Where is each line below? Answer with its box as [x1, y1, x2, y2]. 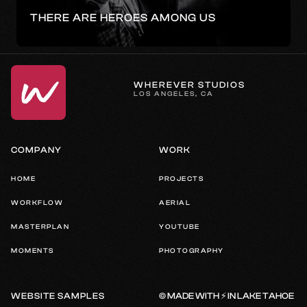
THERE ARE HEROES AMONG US [30, 11, 216, 24]
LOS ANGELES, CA [134, 90, 214, 99]
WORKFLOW [11, 198, 63, 207]
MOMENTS [11, 246, 54, 255]
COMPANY [11, 145, 62, 155]
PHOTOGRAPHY [159, 246, 224, 255]
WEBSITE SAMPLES [11, 291, 105, 301]
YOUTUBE [159, 222, 200, 231]
